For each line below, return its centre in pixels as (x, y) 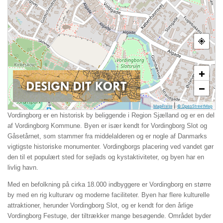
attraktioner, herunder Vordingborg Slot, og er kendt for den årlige (100, 206)
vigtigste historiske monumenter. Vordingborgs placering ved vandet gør (111, 147)
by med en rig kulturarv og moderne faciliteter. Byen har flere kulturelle (109, 195)
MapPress (163, 106)
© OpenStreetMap (195, 106)
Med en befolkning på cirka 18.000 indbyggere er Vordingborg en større (109, 185)
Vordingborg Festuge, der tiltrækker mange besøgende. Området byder (109, 216)
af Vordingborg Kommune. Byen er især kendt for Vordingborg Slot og (107, 126)
